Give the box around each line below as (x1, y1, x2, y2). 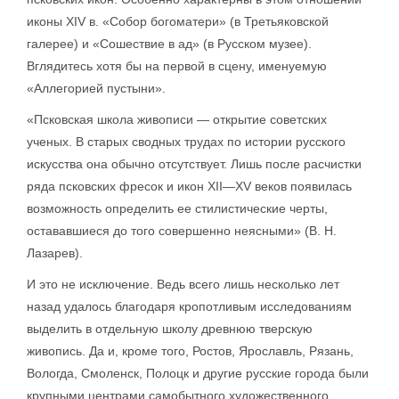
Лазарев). (27, 246, 83, 261)
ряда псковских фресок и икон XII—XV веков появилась (27, 179, 352, 194)
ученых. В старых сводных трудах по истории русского (27, 134, 346, 150)
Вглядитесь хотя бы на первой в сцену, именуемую (27, 59, 327, 74)
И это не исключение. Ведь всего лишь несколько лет (27, 277, 339, 292)
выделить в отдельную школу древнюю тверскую (27, 322, 313, 337)
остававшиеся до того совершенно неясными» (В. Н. (27, 224, 337, 239)
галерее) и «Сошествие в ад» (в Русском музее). (27, 37, 312, 52)
